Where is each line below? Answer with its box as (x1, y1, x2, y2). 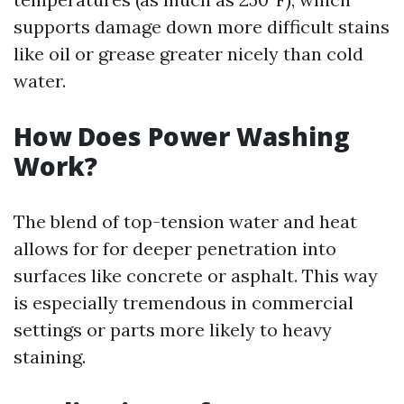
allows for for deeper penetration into (14, 237, 336, 260)
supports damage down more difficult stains (14, 15, 390, 38)
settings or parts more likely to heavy (14, 318, 332, 341)
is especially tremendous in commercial (14, 291, 353, 314)
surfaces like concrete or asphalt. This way (14, 264, 378, 287)
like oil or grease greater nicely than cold (14, 42, 363, 65)
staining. (14, 345, 86, 368)
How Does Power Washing (14, 119, 350, 153)
